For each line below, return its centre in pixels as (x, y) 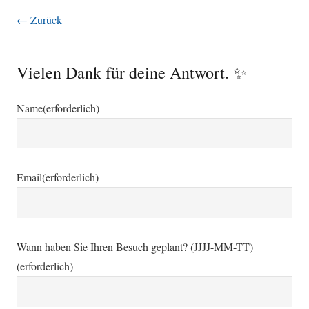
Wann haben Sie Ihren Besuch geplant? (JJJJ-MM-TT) (135, 247)
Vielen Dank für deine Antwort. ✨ (132, 72)
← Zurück (39, 19)
